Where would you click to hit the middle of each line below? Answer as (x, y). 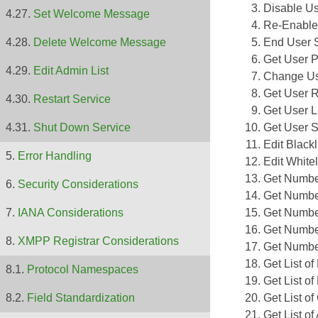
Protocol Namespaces (83, 270)
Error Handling (55, 156)
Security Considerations (78, 185)
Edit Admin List (71, 71)
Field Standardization (81, 298)
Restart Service (72, 99)
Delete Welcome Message (100, 43)
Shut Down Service (82, 128)
